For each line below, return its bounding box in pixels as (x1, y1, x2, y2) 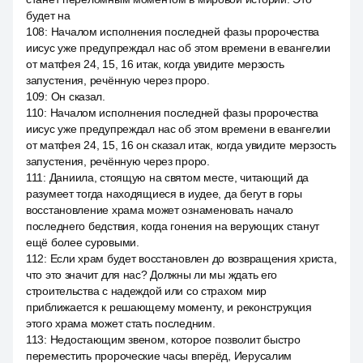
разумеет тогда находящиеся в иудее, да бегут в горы (26, 187, 302, 200)
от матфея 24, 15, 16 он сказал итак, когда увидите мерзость (26, 139, 336, 152)
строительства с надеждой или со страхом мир (26, 284, 267, 297)
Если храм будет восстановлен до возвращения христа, (49, 252, 337, 265)
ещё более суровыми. (26, 236, 139, 249)
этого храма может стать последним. (26, 317, 216, 330)
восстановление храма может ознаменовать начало (26, 203, 294, 216)
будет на (26, 9, 70, 22)
